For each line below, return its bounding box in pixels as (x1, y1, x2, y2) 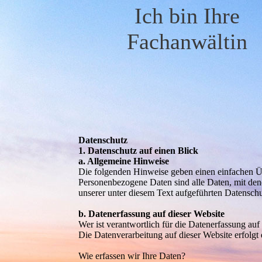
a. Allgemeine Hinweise (78, 156, 170, 166)
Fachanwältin (126, 29, 247, 54)
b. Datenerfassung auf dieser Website (78, 209, 225, 219)
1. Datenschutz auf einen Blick (78, 146, 199, 156)
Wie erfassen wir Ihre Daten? (78, 251, 186, 261)
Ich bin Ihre (134, 4, 240, 28)
